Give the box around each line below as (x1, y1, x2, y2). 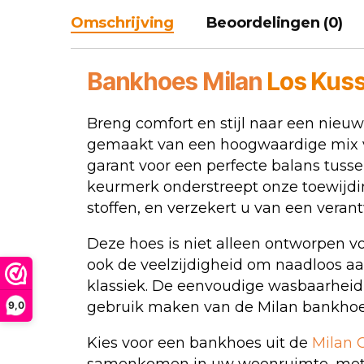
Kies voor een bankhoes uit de (87, 334, 312, 352)
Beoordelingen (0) (206, 14, 344, 32)
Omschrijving (71, 14, 174, 32)
